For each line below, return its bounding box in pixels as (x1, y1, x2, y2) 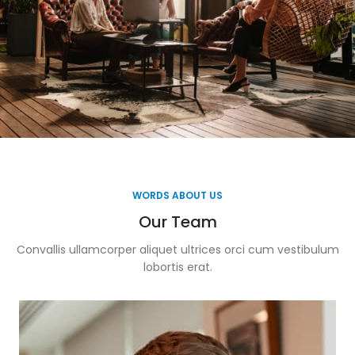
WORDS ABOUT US (132, 189, 223, 202)
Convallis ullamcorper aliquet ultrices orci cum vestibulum (16, 242, 339, 258)
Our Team (138, 211, 217, 233)
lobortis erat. (143, 259, 212, 275)
